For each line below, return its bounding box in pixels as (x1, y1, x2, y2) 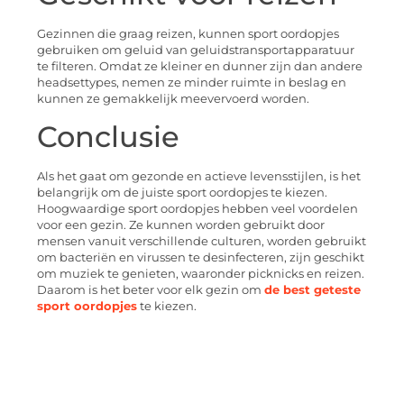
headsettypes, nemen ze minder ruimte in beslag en (37, 75, 346, 89)
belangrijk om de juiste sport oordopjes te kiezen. (37, 186, 327, 200)
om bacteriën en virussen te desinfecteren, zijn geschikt (37, 251, 364, 265)
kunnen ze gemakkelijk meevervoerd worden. (37, 91, 309, 106)
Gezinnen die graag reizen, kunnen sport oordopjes (37, 26, 339, 41)
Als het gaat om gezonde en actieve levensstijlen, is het (37, 170, 361, 184)
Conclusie (37, 119, 179, 155)
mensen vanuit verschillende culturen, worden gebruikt (37, 234, 366, 249)
